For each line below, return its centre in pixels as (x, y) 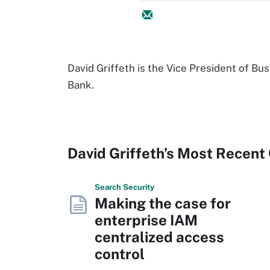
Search (109, 187)
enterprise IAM (146, 220)
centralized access (159, 237)
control (120, 254)
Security (139, 187)
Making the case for (163, 203)
